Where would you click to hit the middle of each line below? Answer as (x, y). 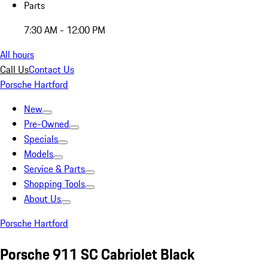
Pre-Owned (47, 124)
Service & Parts (54, 169)
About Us (42, 199)
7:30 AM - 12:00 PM (65, 30)
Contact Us (51, 69)
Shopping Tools (54, 184)
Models (39, 154)
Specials (41, 139)
